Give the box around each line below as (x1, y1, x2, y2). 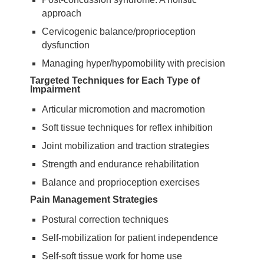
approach (42, 8, 81, 18)
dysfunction (42, 40, 90, 50)
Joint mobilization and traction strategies (42, 141, 209, 151)
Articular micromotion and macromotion (42, 104, 205, 114)
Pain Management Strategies (30, 194, 158, 204)
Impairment (30, 84, 80, 94)
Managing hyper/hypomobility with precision (42, 58, 225, 68)
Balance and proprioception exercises (42, 177, 200, 187)
